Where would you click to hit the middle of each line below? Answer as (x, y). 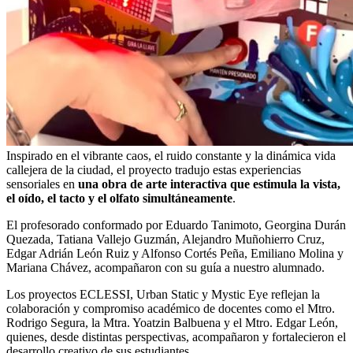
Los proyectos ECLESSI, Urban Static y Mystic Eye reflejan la (163, 294)
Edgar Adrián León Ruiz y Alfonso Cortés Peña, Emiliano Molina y (175, 253)
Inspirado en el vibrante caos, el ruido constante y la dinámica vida (171, 155)
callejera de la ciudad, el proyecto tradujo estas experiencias (154, 169)
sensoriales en (42, 184)
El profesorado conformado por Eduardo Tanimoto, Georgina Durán (176, 225)
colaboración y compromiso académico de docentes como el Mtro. (171, 308)
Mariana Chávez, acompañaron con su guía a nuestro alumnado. (165, 267)
